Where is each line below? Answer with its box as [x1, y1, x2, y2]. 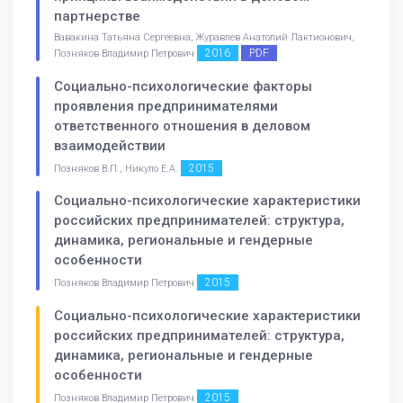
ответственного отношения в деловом [54, 117, 310, 134]
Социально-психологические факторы [54, 77, 312, 94]
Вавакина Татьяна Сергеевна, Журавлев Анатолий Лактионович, [54, 31, 354, 43]
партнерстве [54, 7, 140, 24]
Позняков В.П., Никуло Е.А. [54, 162, 181, 175]
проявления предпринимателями [54, 97, 278, 114]
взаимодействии [54, 137, 166, 154]
